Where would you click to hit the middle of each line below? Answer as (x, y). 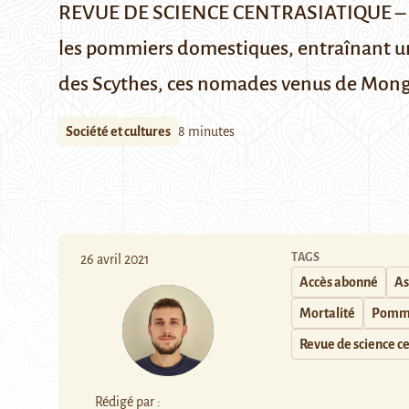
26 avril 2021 (115, 259)
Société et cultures (118, 131)
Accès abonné (339, 282)
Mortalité (327, 313)
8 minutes (206, 131)
